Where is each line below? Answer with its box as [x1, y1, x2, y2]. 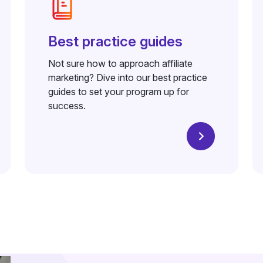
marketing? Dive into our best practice [48, 72, 207, 83]
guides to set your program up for [48, 86, 189, 97]
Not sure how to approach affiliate [48, 58, 193, 69]
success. [48, 100, 86, 112]
